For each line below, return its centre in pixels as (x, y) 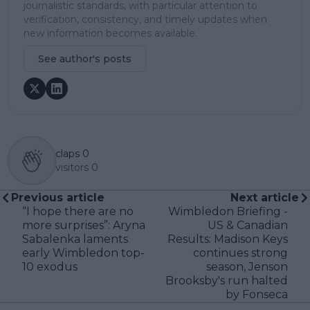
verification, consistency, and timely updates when (145, 19)
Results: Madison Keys (228, 239)
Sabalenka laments (75, 239)
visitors (72, 167)
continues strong (240, 253)
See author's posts (85, 58)
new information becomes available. (110, 33)
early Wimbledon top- (83, 253)
